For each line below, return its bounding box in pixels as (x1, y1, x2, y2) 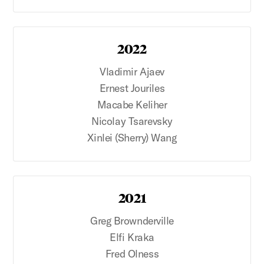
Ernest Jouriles (99, 81, 165, 95)
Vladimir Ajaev (100, 64, 164, 78)
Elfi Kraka (110, 230, 154, 244)
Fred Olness (105, 246, 159, 260)
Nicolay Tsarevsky (91, 114, 173, 128)
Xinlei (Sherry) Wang (87, 130, 177, 144)
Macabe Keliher (97, 97, 167, 111)
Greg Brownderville (90, 213, 174, 227)
